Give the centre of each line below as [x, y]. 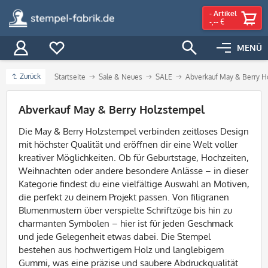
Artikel [225, 13]
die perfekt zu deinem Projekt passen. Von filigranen [124, 197]
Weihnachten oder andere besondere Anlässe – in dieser [133, 171]
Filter [16, 95]
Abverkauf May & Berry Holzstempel [112, 109]
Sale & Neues [121, 77]
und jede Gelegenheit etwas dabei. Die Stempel [115, 237]
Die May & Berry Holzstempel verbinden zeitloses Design [134, 131]
